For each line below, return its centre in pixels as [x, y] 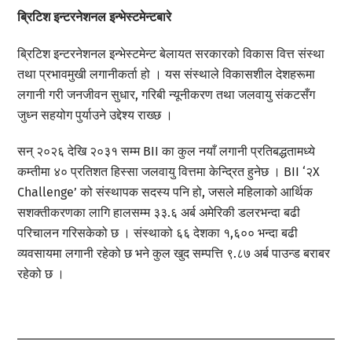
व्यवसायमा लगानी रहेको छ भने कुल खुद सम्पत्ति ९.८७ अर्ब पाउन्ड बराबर [174, 254]
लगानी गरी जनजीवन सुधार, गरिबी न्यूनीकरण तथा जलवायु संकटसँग [167, 94]
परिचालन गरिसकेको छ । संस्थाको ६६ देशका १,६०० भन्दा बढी [158, 233]
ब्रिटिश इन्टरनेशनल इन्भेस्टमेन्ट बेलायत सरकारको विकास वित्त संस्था [171, 53]
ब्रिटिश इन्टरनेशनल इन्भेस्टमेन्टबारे [95, 16]
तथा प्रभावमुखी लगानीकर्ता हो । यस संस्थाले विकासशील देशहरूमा [167, 74]
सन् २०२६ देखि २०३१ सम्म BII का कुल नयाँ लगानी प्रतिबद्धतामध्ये [167, 152]
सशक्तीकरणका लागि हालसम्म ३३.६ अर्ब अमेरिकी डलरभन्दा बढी [159, 213]
